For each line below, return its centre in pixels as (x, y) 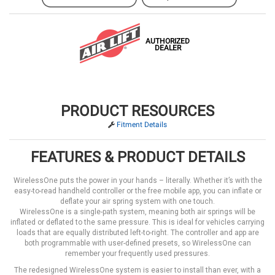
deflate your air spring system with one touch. (137, 202)
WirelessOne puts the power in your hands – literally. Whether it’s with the (137, 181)
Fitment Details (142, 125)
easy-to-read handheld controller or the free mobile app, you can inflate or (137, 191)
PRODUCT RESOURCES (137, 111)
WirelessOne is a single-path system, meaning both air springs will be (137, 212)
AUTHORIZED (168, 41)
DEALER (168, 48)
